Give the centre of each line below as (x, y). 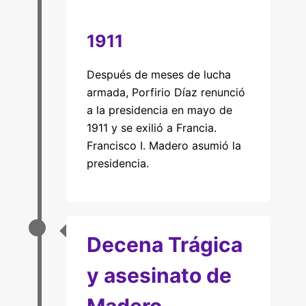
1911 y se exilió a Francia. (151, 128)
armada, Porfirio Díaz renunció (166, 92)
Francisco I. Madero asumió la (164, 145)
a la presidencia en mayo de (159, 110)
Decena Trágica (164, 245)
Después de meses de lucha (158, 74)
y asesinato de (159, 275)
